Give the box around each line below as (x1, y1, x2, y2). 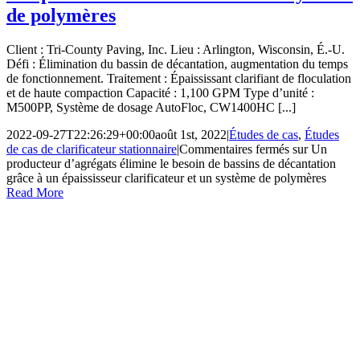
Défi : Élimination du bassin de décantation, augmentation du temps (6, 56, 348, 71)
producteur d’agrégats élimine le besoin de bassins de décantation (6, 156, 336, 170)
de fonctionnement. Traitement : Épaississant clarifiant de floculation (6, 71, 351, 85)
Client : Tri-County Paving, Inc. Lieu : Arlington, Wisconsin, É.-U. (6, 42, 345, 56)
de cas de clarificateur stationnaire (6, 141, 177, 156)
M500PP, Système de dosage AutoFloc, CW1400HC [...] (6, 100, 296, 114)
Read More (6, 185, 63, 199)
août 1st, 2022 (155, 127, 227, 141)
